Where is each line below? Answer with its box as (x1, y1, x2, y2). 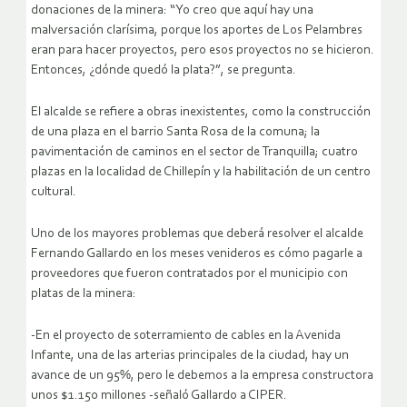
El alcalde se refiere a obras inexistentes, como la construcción (31, 104, 371, 119)
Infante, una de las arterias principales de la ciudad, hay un (31, 348, 349, 362)
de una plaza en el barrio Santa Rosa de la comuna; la (31, 124, 320, 139)
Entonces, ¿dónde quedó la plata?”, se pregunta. (31, 63, 296, 77)
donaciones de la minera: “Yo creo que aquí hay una (31, 3, 313, 17)
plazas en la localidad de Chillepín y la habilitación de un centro (31, 164, 371, 179)
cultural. (31, 184, 76, 199)
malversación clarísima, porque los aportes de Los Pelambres (31, 23, 362, 37)
